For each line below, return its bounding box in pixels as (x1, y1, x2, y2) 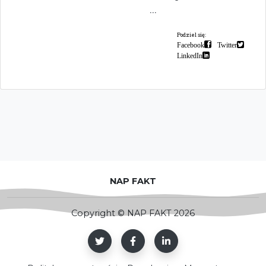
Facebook (177, 40, 204, 48)
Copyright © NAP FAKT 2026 (71, 207, 195, 218)
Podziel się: (177, 31, 206, 38)
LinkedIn (177, 51, 202, 59)
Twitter (217, 40, 237, 48)
